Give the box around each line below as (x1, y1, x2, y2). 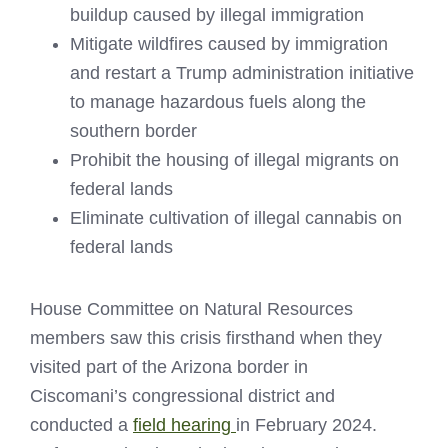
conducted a (30, 415, 133, 436)
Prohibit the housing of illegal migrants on (70, 150, 399, 171)
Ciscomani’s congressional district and (30, 386, 335, 407)
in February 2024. (236, 415, 377, 436)
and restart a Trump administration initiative (70, 63, 414, 84)
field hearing (133, 415, 236, 436)
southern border (70, 121, 197, 142)
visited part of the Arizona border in (30, 357, 308, 378)
